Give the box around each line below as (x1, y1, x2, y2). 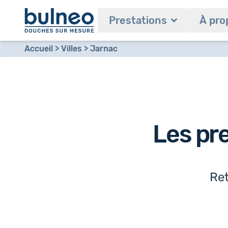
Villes (61, 44, 82, 53)
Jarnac (90, 44, 118, 53)
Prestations (109, 14, 167, 26)
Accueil (24, 44, 53, 53)
